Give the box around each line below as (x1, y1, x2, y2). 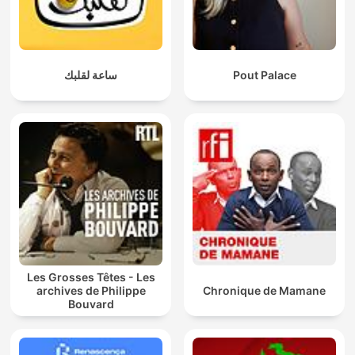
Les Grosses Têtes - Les (26, 270, 155, 284)
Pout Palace (232, 68, 296, 82)
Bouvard (67, 297, 114, 311)
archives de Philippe (36, 284, 146, 298)
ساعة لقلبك (64, 68, 117, 82)
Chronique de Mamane (203, 284, 326, 298)
